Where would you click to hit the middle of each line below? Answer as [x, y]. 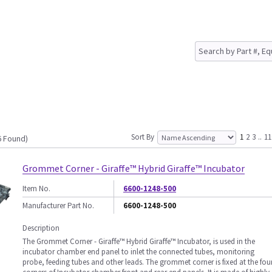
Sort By [143, 137]
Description [41, 228]
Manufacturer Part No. [58, 206]
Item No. [36, 189]
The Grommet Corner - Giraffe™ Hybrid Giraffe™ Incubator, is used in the [139, 241]
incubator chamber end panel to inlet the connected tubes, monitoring [138, 252]
